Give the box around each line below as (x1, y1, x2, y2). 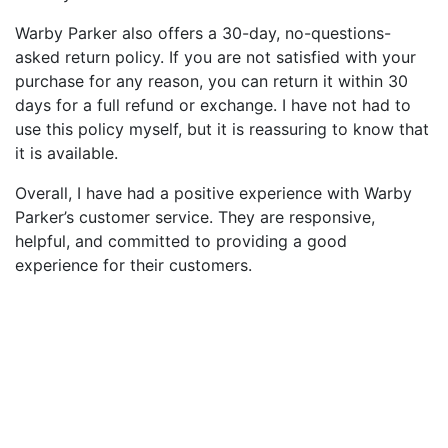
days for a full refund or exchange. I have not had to (15, 94, 411, 115)
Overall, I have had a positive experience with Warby (15, 182, 412, 203)
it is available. (15, 142, 118, 163)
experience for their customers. (15, 254, 252, 275)
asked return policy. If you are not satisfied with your (15, 46, 416, 67)
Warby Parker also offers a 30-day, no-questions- (15, 22, 391, 43)
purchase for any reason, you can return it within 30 (15, 70, 408, 91)
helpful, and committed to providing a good (15, 230, 347, 251)
